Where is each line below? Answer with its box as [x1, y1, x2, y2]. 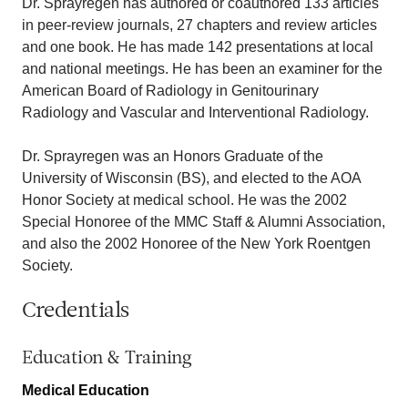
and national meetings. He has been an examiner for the [22, 60, 382, 76]
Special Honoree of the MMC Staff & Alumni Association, [22, 213, 385, 229]
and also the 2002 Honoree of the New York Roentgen [22, 235, 371, 251]
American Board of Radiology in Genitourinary [22, 82, 319, 98]
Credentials [22, 300, 129, 322]
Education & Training [22, 349, 191, 368]
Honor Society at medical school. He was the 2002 [22, 191, 347, 208]
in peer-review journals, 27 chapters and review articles [22, 16, 377, 33]
